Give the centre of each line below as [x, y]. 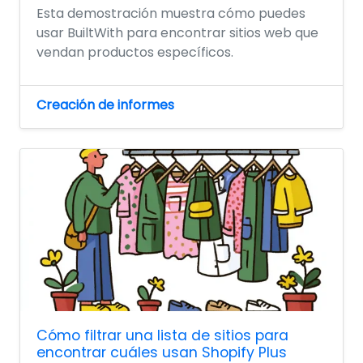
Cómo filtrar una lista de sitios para [162, 336]
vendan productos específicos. [135, 53]
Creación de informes [105, 105]
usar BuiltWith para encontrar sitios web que [177, 33]
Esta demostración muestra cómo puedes [171, 14]
